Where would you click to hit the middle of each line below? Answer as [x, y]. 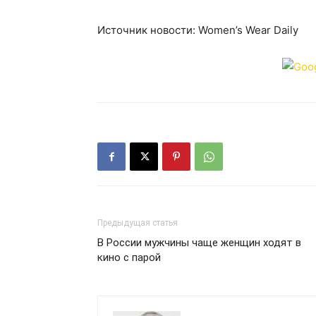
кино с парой [129, 257]
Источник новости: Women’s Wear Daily [198, 30]
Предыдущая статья [138, 223]
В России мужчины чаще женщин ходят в [199, 243]
